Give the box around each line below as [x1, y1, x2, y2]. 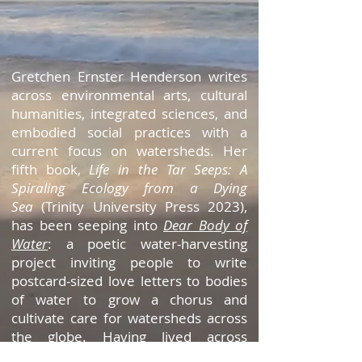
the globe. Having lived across [11, 327, 247, 346]
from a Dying [144, 179, 247, 197]
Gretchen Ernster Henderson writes [11, 67, 247, 86]
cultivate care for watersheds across [11, 309, 247, 327]
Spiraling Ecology [11, 179, 128, 197]
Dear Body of [163, 216, 247, 234]
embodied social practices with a [11, 123, 247, 141]
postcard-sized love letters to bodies [11, 271, 247, 290]
